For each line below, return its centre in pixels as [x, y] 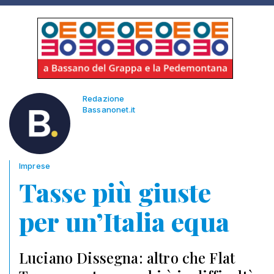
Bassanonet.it [109, 109]
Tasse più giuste [115, 192]
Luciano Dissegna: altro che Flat [127, 257]
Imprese [35, 166]
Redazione [104, 98]
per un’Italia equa [124, 221]
